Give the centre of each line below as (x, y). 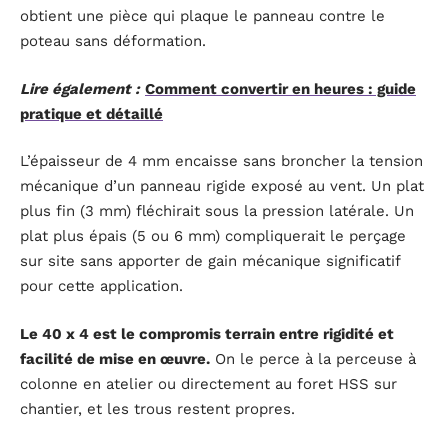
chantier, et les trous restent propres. (157, 408)
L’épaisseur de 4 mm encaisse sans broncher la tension (221, 161)
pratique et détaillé (91, 113)
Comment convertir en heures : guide (280, 88)
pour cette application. (101, 286)
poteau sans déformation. (113, 41)
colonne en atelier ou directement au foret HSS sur (208, 383)
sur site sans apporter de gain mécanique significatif (210, 261)
